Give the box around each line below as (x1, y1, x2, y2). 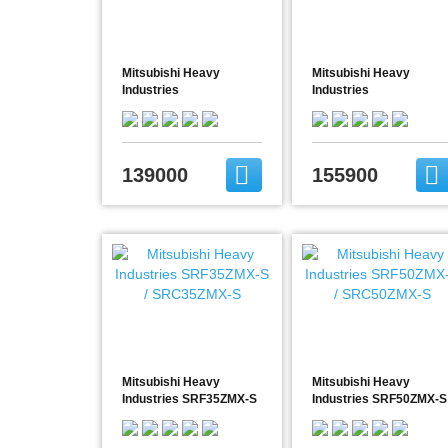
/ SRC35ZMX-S (122, 409, 205, 423)
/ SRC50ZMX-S (312, 409, 395, 423)
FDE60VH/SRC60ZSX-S (122, 100, 255, 114)
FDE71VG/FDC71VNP (312, 100, 434, 114)
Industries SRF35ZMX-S (122, 392, 257, 406)
